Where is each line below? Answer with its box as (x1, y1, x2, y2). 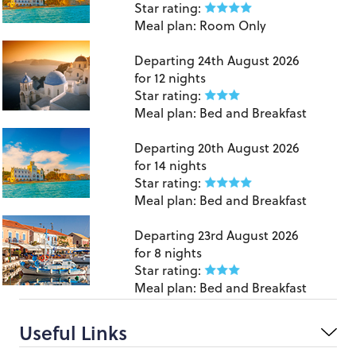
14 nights (154, 156, 207, 174)
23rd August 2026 (198, 226, 299, 244)
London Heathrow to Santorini (134, 33, 316, 52)
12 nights (154, 68, 206, 87)
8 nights (154, 243, 202, 261)
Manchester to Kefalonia (134, 208, 280, 226)
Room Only (199, 16, 266, 34)
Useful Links (19, 318, 127, 346)
